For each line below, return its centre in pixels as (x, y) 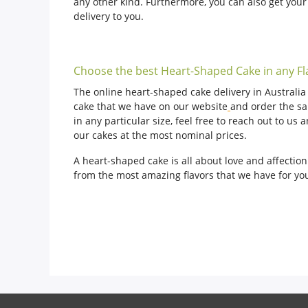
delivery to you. (109, 16)
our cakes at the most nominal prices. (162, 135)
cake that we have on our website (151, 106)
